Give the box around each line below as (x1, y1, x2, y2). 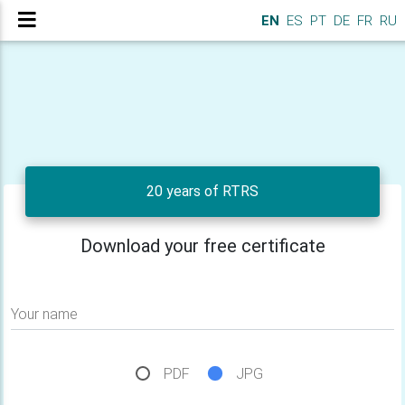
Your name (11, 306, 78, 323)
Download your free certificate (80, 235, 325, 257)
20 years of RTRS (146, 183, 259, 200)
